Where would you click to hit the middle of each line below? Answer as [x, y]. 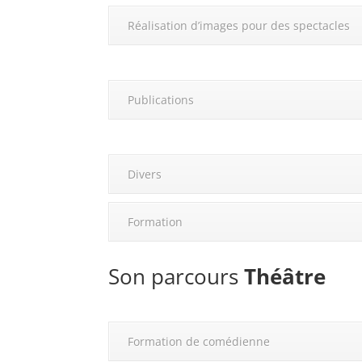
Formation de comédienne [199, 342]
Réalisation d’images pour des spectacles [239, 26]
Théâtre [285, 277]
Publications [161, 100]
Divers [145, 175]
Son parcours [177, 277]
